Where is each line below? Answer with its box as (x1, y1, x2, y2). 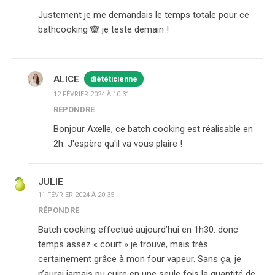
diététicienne (90, 75, 137, 83)
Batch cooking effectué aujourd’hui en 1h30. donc (38, 224, 238, 235)
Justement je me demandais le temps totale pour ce (38, 9, 249, 20)
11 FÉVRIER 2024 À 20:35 (38, 191, 114, 199)
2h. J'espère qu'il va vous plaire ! (53, 138, 182, 149)
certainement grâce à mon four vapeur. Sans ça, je (38, 254, 241, 265)
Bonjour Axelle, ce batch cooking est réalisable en (53, 123, 253, 134)
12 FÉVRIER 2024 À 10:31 (53, 90, 130, 98)
